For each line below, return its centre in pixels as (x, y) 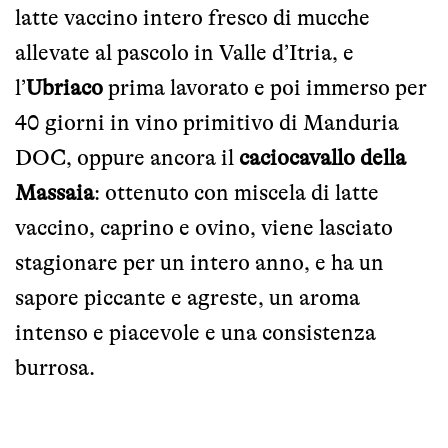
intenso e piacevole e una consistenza (195, 333)
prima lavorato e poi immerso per (265, 88)
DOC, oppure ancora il (127, 158)
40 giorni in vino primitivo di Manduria (207, 123)
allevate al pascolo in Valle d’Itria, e (184, 53)
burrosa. (55, 368)
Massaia (54, 193)
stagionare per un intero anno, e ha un (199, 263)
